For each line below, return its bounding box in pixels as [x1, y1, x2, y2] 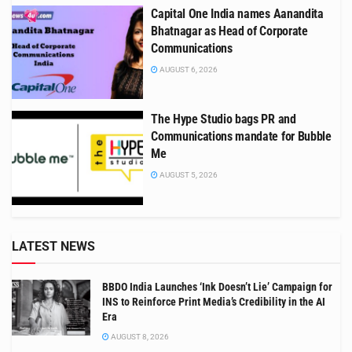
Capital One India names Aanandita [151, 5, 324, 21]
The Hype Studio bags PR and [151, 112, 296, 127]
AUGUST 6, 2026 [158, 64, 218, 74]
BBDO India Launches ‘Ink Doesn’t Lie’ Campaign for [102, 280, 332, 293]
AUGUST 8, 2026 [109, 332, 169, 341]
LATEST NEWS [12, 238, 95, 254]
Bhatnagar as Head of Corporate [151, 23, 308, 38]
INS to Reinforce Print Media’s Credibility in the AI [102, 295, 325, 308]
